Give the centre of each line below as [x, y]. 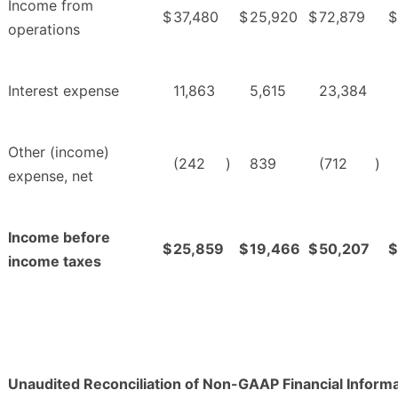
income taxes [55, 261]
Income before [59, 237]
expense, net [51, 175]
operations [44, 29]
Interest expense [64, 90]
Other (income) [59, 151]
